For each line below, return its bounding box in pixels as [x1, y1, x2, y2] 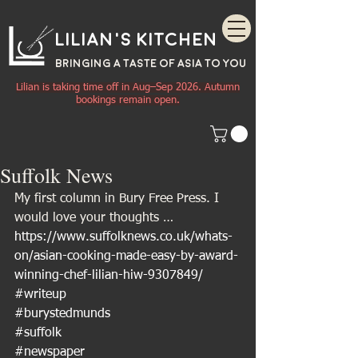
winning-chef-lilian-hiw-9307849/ [14, 269, 203, 283]
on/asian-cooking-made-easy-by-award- [14, 250, 238, 264]
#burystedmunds [14, 308, 110, 321]
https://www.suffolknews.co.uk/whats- [14, 231, 233, 245]
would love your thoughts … [14, 212, 173, 225]
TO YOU [205, 58, 246, 70]
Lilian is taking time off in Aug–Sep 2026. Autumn [16, 82, 240, 93]
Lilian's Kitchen [55, 30, 217, 50]
